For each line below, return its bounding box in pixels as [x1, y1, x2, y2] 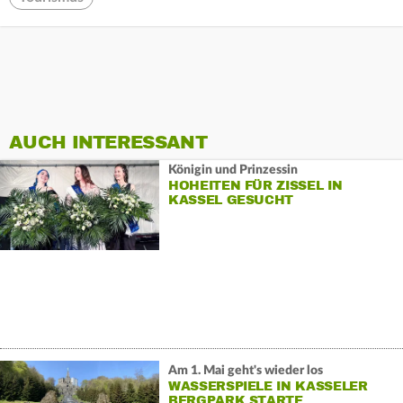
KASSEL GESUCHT [167, 192, 294, 208]
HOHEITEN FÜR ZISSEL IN [167, 177, 343, 193]
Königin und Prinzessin [167, 163, 298, 176]
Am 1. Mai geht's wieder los [167, 363, 323, 377]
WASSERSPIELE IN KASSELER [167, 378, 368, 394]
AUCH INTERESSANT [9, 131, 207, 155]
